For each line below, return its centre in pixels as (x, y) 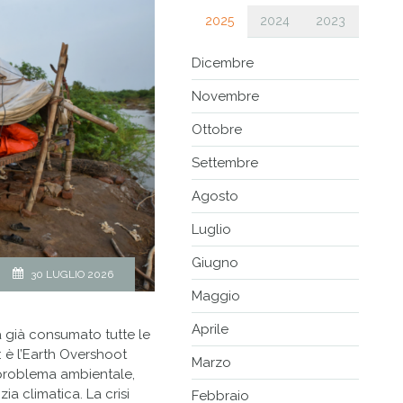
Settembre (225, 163)
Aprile (210, 330)
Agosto (215, 197)
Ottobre (217, 130)
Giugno (215, 263)
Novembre (226, 97)
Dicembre (223, 63)
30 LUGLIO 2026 (72, 274)
